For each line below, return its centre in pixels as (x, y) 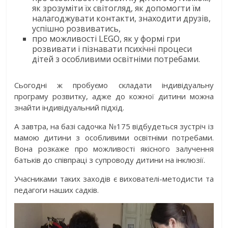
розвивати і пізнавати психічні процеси (112, 49)
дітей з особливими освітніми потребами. (116, 59)
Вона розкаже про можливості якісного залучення (114, 148)
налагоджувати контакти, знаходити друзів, (122, 18)
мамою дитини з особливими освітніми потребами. (114, 137)
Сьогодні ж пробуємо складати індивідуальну (114, 85)
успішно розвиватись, (77, 28)
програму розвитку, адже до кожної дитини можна (114, 96)
